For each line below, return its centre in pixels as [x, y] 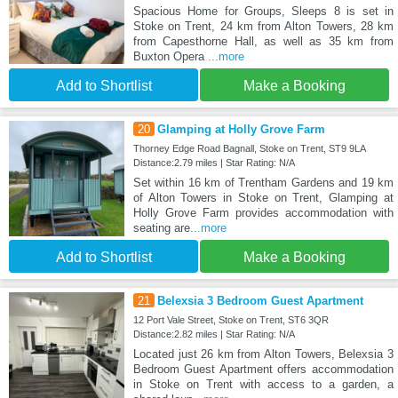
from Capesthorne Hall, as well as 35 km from [263, 42]
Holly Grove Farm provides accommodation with [263, 213]
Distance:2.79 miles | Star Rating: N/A [214, 163]
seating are [161, 228]
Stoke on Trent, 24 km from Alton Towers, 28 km [263, 27]
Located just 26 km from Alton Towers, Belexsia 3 [263, 354]
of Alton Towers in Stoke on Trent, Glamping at [263, 198]
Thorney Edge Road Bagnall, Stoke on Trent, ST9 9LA [249, 149]
